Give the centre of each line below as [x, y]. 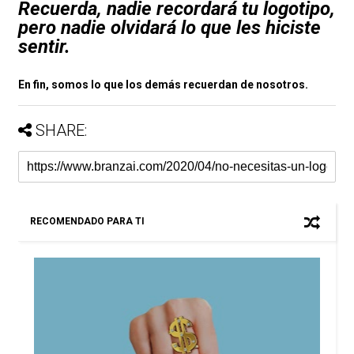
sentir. [44, 47]
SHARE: [61, 131]
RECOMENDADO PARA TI [87, 222]
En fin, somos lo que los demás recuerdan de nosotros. [163, 85]
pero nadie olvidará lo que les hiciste [169, 28]
